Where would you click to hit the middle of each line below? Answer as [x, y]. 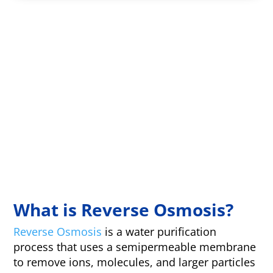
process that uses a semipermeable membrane [135, 247]
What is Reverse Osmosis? [124, 210]
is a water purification [159, 232]
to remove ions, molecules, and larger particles [135, 262]
